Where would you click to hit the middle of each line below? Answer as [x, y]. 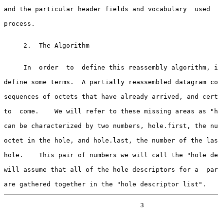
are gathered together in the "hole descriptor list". [105, 184]
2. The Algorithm [14, 45]
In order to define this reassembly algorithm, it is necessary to [14, 67]
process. [19, 23]
